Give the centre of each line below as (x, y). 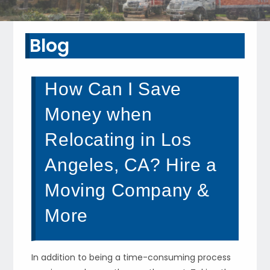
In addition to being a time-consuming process (131, 257)
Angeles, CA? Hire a (131, 165)
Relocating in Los (118, 139)
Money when (99, 114)
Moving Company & (127, 190)
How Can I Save (113, 89)
